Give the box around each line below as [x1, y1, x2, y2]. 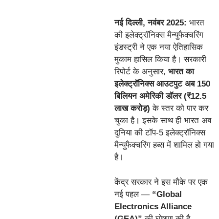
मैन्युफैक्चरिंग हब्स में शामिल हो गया [114, 140, 214, 150]
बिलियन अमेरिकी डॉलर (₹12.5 [114, 91, 206, 101]
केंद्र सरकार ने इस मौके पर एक [114, 177, 208, 187]
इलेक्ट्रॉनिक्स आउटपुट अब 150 [114, 79, 210, 89]
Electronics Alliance [114, 201, 192, 211]
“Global [152, 189, 182, 199]
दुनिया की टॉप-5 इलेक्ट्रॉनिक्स [114, 128, 205, 138]
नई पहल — [114, 189, 152, 199]
